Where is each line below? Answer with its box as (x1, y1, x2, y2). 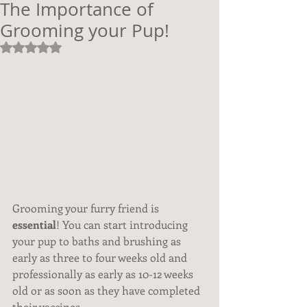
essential (12, 217, 56, 232)
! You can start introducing (56, 217, 191, 232)
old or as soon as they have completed (12, 282, 203, 297)
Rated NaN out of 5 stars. (30, 40, 146, 53)
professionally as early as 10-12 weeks (12, 266, 196, 281)
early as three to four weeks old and (12, 249, 190, 265)
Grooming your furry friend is (12, 200, 162, 215)
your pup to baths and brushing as (12, 233, 184, 248)
